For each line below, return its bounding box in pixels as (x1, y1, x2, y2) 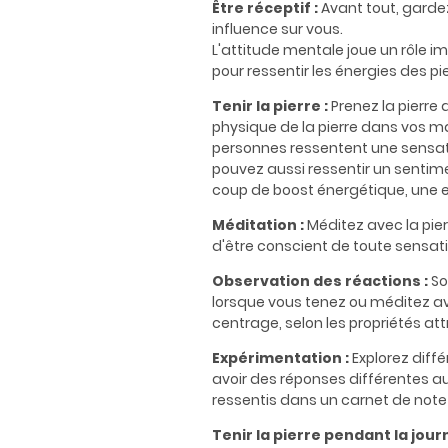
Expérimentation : (212, 348, 349, 369)
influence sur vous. (212, 19, 346, 40)
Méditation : (212, 215, 304, 236)
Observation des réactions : (212, 271, 428, 292)
